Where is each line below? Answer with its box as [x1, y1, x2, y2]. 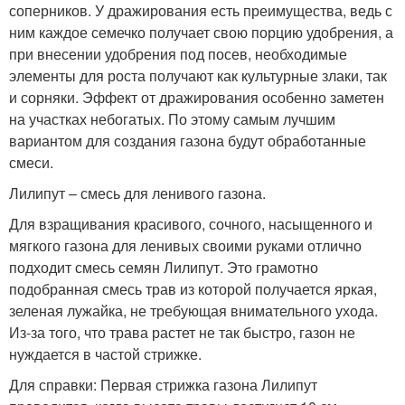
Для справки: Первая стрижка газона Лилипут [9, 374, 317, 396]
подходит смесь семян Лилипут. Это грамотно [9, 257, 318, 278]
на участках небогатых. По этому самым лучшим [9, 108, 335, 130]
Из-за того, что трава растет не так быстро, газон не [9, 322, 355, 344]
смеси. [9, 152, 53, 174]
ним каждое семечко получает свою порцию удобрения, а [9, 22, 393, 43]
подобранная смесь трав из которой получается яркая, [9, 278, 377, 300]
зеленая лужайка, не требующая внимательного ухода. [9, 300, 378, 322]
